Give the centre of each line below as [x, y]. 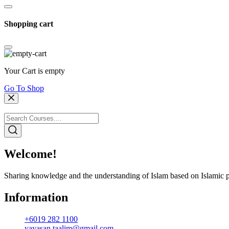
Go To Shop [24, 88]
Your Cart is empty [35, 71]
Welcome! [30, 154]
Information [36, 198]
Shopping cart [29, 24]
